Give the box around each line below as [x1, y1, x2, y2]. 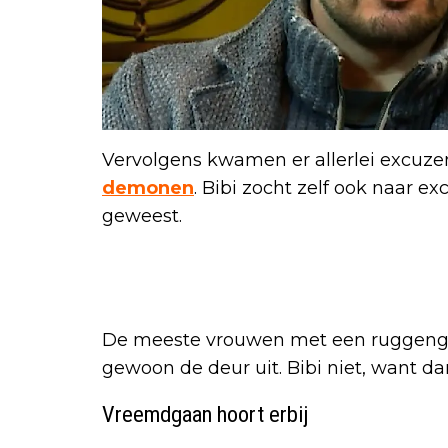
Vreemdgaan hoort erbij [102, 401, 309, 428]
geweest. [102, 205, 182, 228]
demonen [102, 177, 194, 200]
